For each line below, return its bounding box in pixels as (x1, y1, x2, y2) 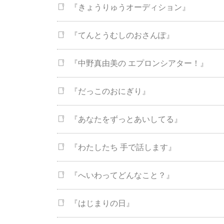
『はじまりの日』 (70, 199, 134, 208)
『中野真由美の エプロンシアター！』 (70, 59, 208, 68)
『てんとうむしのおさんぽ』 (70, 31, 174, 40)
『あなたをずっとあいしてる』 (70, 115, 182, 124)
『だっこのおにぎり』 (70, 87, 150, 96)
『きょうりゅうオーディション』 (70, 3, 190, 12)
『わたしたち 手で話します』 (70, 143, 176, 152)
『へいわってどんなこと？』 (70, 171, 174, 180)
